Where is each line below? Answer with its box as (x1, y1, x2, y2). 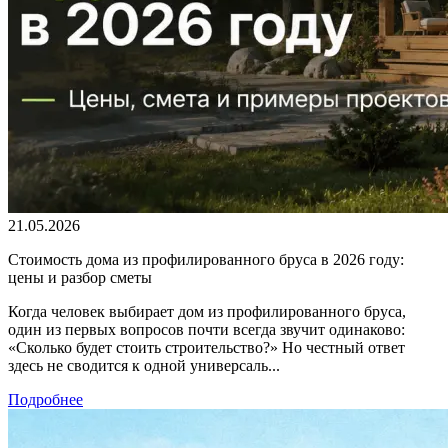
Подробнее (8, 390, 83, 408)
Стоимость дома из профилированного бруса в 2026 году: (8, 250, 404, 268)
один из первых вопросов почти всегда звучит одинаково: (8, 320, 405, 338)
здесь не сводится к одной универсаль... (8, 356, 280, 374)
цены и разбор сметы (8, 268, 152, 286)
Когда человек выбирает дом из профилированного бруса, (8, 302, 406, 320)
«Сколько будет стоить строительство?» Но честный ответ (8, 338, 405, 356)
